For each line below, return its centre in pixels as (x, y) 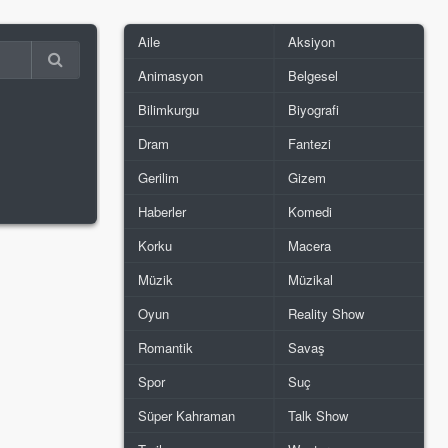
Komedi (310, 211)
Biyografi (314, 109)
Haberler (162, 211)
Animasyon (171, 75)
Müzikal (311, 279)
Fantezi (310, 143)
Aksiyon (312, 41)
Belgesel (313, 75)
